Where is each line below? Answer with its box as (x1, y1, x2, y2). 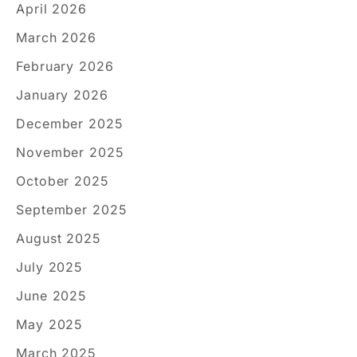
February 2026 (16, 57, 114, 74)
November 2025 (16, 143, 124, 160)
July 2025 (16, 258, 84, 275)
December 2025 (16, 115, 124, 131)
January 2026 (16, 86, 108, 103)
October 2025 (16, 172, 109, 189)
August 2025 (16, 229, 101, 246)
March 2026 (16, 29, 96, 45)
